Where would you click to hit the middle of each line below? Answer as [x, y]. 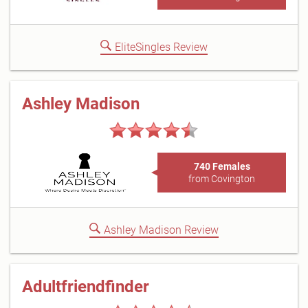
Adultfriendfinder [86, 287]
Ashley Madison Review [161, 230]
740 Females [222, 166]
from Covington [222, 179]
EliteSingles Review [161, 47]
